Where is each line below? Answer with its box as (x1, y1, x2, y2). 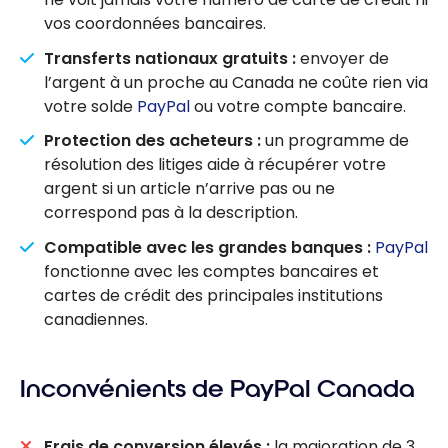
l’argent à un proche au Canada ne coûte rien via (44, 70, 428, 94)
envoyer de (296, 46, 389, 70)
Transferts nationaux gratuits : (44, 46, 296, 70)
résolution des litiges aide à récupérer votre (44, 153, 386, 177)
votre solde (44, 94, 137, 118)
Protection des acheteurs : (44, 129, 261, 153)
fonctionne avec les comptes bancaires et (44, 260, 379, 284)
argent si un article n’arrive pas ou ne (44, 177, 335, 201)
